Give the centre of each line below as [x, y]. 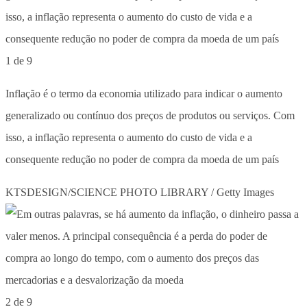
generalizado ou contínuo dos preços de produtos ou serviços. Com [150, 115]
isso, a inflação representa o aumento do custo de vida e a [129, 137]
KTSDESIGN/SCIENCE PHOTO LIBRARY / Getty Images [140, 192]
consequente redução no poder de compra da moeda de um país [142, 159]
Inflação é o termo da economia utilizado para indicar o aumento [144, 93]
